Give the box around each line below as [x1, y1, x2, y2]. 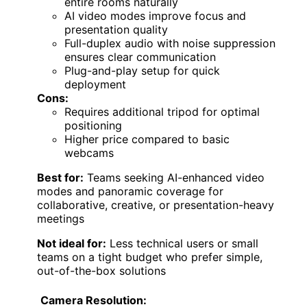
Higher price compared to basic [64, 132, 230, 146]
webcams [64, 145, 114, 160]
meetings [37, 211, 84, 225]
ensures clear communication [64, 49, 216, 64]
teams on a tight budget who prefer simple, [37, 249, 262, 264]
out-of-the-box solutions [37, 263, 166, 278]
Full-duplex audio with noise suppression [64, 36, 275, 50]
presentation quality [64, 22, 168, 36]
